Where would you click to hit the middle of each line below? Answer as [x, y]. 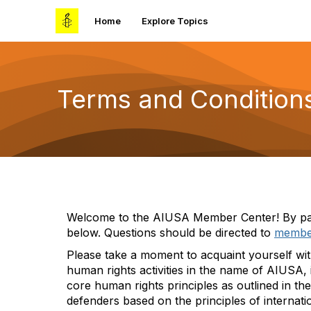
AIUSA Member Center [215, 217]
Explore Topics [175, 21]
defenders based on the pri [138, 301]
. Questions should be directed [179, 233]
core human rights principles [142, 285]
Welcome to [100, 217]
